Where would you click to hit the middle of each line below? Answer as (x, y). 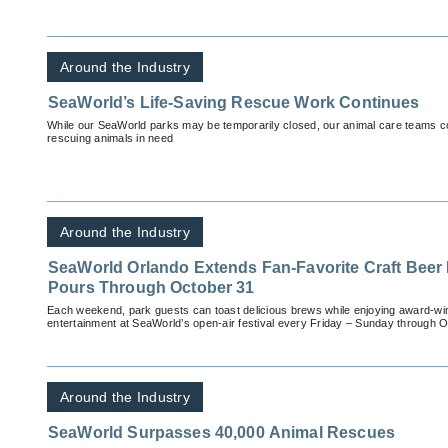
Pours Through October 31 (151, 288)
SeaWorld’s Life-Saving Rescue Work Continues (234, 103)
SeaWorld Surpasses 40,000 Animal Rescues (221, 433)
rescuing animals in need (110, 138)
